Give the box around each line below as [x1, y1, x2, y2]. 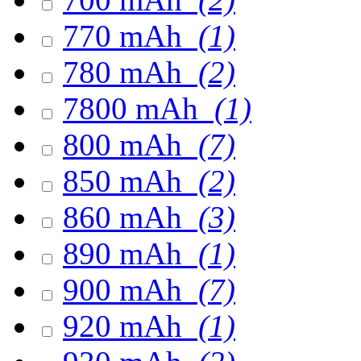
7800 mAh [63, 91, 206, 126]
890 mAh [63, 236, 190, 271]
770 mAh [63, 19, 190, 53]
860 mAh [63, 200, 190, 234]
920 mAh [63, 309, 190, 343]
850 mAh [63, 164, 190, 198]
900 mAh [63, 272, 190, 307]
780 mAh [63, 55, 190, 89]
